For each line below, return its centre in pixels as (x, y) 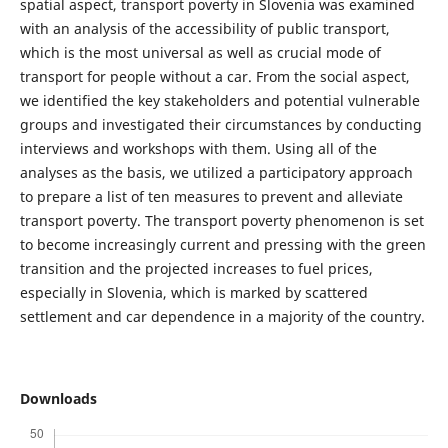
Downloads (58, 398)
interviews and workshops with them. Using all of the (198, 148)
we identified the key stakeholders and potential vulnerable (219, 100)
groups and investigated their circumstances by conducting (220, 124)
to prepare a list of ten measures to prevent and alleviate (211, 196)
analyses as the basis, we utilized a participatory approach (216, 172)
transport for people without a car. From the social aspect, (214, 76)
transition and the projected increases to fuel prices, (196, 268)
